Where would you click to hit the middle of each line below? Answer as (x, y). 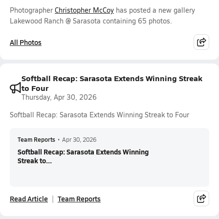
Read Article (29, 198)
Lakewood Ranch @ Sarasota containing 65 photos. (91, 21)
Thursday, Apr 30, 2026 (59, 97)
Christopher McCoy (84, 10)
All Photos (26, 42)
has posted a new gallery (154, 10)
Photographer (32, 10)
